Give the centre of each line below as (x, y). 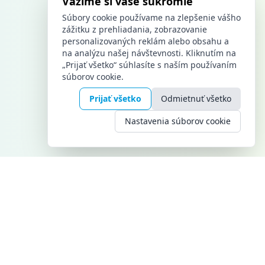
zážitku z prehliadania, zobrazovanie (135, 29)
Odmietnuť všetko (196, 98)
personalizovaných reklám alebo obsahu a (146, 41)
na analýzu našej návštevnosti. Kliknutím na (149, 53)
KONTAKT (70, 250)
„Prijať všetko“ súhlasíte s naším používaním (149, 65)
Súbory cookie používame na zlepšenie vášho (151, 17)
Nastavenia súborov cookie (178, 121)
